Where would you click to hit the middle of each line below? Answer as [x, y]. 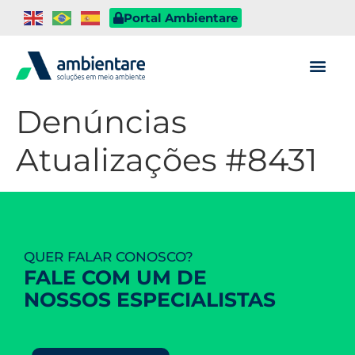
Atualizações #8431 [166, 159]
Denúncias [101, 121]
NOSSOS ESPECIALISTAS [150, 300]
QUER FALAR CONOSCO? [109, 256]
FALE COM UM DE [115, 278]
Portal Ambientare [181, 18]
